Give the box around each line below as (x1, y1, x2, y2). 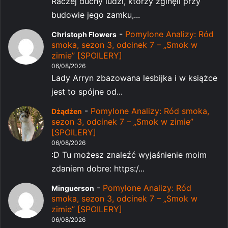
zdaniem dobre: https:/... (51, 163, 145, 174)
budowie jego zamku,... (51, 9, 140, 20)
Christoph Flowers (51, 30, 117, 39)
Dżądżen (51, 106, 82, 116)
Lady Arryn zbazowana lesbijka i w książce (51, 72, 217, 83)
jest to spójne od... (51, 86, 123, 97)
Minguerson (51, 183, 94, 192)
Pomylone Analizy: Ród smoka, (91, 105, 209, 116)
